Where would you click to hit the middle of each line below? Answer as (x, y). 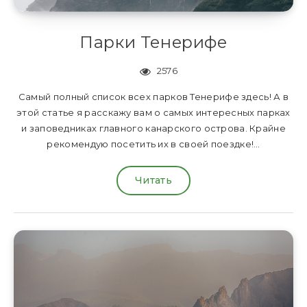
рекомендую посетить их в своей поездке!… (153, 144)
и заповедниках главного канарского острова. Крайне (153, 128)
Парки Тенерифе (153, 42)
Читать (153, 181)
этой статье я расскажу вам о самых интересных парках (153, 113)
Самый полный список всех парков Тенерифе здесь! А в (153, 97)
